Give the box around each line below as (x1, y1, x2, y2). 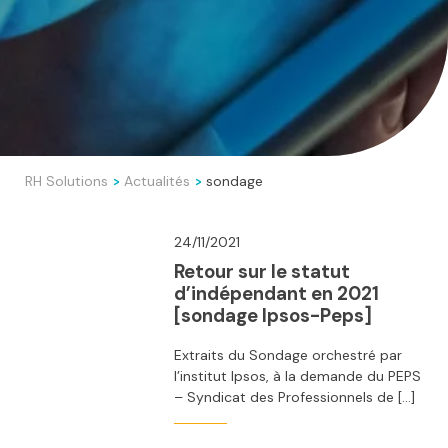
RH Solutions (25, 171, 108, 190)
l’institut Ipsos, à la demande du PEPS (173, 367, 421, 386)
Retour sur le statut (173, 259, 350, 284)
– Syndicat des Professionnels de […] (173, 388, 415, 407)
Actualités (124, 171, 190, 190)
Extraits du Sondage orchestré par (173, 346, 402, 365)
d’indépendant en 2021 (173, 281, 379, 306)
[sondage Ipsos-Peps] (173, 303, 372, 328)
